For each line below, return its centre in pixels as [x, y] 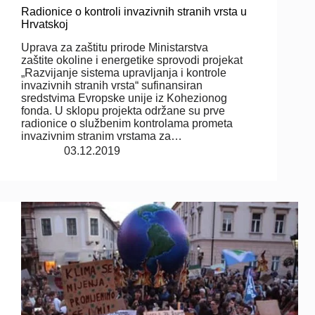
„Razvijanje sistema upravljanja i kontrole [124, 72]
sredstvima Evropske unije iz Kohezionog [124, 98]
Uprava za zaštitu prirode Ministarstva [115, 47]
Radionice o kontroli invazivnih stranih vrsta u [134, 11]
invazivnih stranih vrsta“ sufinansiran [112, 85]
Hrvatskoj [45, 24]
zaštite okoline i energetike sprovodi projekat [132, 60]
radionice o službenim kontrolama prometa [127, 123]
